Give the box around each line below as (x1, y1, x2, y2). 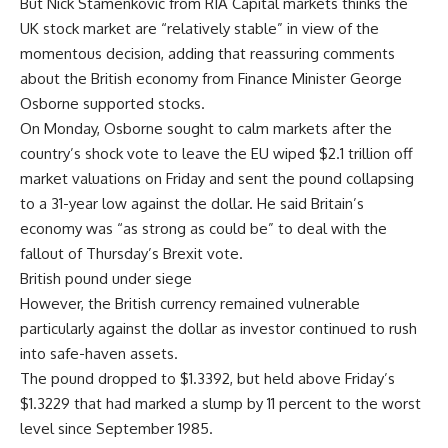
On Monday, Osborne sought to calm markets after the (20, 118, 392, 138)
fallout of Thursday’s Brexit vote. (20, 243, 243, 263)
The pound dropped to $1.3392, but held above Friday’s (20, 368, 395, 388)
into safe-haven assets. (20, 343, 178, 363)
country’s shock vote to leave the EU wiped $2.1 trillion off (20, 143, 413, 163)
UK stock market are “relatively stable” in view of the (20, 18, 379, 38)
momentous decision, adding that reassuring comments (20, 43, 395, 63)
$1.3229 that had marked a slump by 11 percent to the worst (20, 393, 421, 413)
